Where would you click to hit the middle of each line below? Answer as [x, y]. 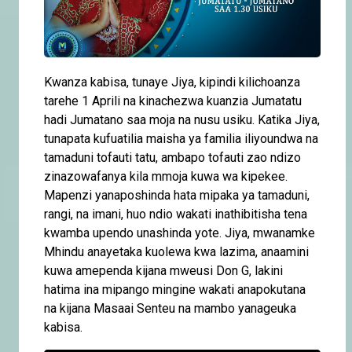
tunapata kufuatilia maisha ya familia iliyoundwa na [181, 138]
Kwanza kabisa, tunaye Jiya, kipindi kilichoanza [172, 82]
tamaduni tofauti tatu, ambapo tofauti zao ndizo [172, 157]
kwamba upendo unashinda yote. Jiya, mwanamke [180, 233]
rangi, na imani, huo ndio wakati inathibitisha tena [176, 214]
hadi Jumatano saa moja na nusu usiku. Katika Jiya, [182, 119]
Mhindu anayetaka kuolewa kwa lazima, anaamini [176, 251]
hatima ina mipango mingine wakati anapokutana [175, 289]
